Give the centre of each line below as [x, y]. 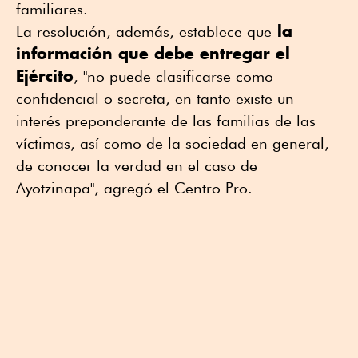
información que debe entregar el [153, 54]
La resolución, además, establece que [144, 32]
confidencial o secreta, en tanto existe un [155, 99]
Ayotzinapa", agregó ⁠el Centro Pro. [134, 188]
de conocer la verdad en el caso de [137, 166]
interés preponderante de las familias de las [166, 121]
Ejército [45, 76]
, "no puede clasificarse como [173, 76]
